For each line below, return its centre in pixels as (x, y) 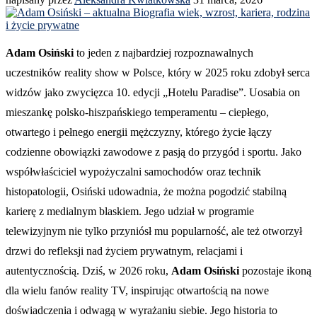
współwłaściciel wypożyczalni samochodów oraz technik (133, 171)
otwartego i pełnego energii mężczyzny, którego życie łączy (139, 132)
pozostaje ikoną (275, 270)
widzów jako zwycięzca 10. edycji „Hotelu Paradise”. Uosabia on (153, 92)
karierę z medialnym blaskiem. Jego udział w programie (130, 211)
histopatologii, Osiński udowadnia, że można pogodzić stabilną (146, 191)
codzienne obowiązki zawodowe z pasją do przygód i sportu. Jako (154, 151)
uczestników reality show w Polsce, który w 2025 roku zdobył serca (158, 72)
